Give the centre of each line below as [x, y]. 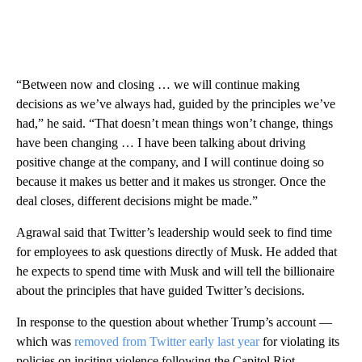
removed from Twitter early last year [167, 341]
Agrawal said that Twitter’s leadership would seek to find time [174, 232]
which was [45, 341]
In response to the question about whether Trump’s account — [174, 322]
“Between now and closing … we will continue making [158, 84]
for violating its [299, 341]
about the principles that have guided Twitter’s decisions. [160, 290]
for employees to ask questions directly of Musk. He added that [177, 251]
